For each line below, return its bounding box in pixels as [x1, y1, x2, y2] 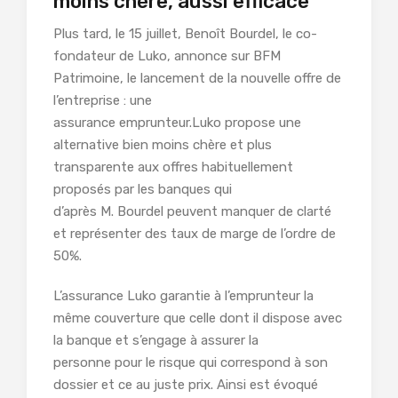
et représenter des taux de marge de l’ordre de [53, 226, 336, 243]
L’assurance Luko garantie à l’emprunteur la [53, 288, 314, 305]
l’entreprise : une [53, 92, 152, 109]
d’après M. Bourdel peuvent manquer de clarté [53, 203, 331, 220]
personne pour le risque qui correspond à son [53, 354, 328, 371]
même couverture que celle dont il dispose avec [53, 310, 342, 327]
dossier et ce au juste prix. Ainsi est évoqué [53, 377, 318, 394]
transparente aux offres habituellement [53, 159, 293, 176]
